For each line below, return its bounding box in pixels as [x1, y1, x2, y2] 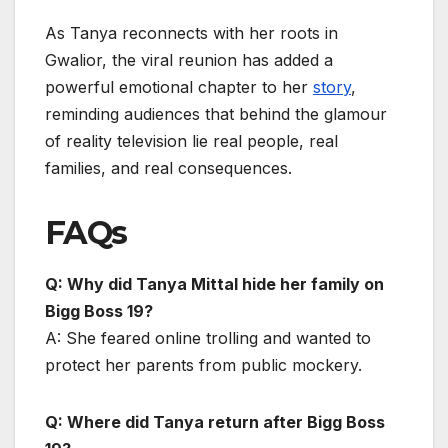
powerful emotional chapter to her [45, 77, 313, 98]
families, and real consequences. [45, 158, 292, 179]
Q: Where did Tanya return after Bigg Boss [45, 412, 385, 432]
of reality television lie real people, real [45, 131, 338, 152]
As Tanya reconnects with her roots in [45, 23, 338, 44]
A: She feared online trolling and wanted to [45, 328, 371, 348]
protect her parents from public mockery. [45, 355, 362, 375]
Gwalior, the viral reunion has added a [45, 50, 333, 71]
